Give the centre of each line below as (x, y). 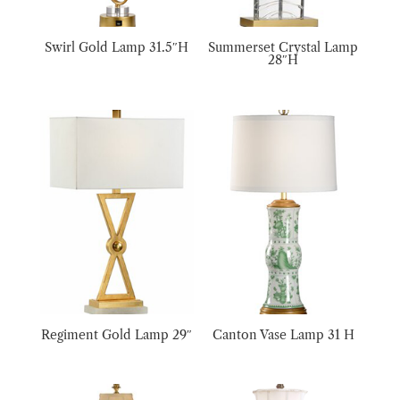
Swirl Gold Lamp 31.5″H (117, 48)
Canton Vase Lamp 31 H (283, 334)
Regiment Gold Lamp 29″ (117, 334)
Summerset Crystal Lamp (283, 48)
